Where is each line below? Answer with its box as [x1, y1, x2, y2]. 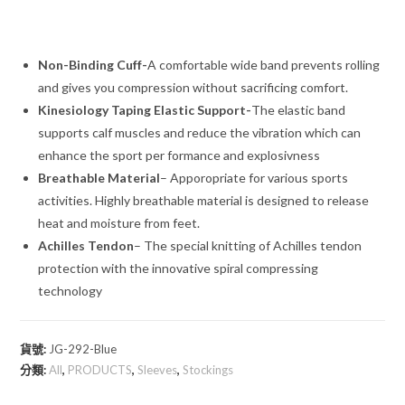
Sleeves [137, 362, 178, 377]
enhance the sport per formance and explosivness [38, 146, 321, 163]
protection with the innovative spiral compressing [38, 259, 319, 276]
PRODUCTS [68, 362, 133, 377]
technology [38, 282, 103, 298]
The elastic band [251, 101, 346, 118]
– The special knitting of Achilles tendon [134, 237, 363, 253]
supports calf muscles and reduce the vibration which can [38, 124, 362, 140]
